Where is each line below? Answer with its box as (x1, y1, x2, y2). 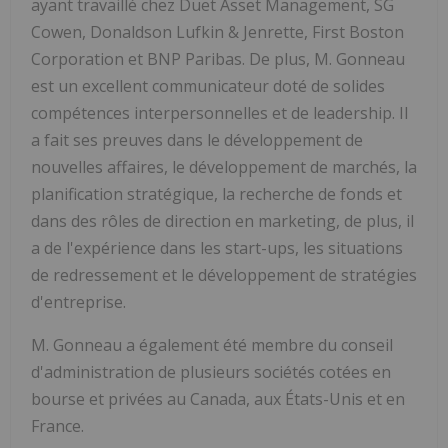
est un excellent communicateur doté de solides (31, 74, 385, 97)
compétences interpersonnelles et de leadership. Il (31, 101, 408, 124)
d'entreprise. (31, 290, 126, 313)
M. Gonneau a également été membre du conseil (31, 333, 393, 356)
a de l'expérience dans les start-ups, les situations (31, 236, 403, 259)
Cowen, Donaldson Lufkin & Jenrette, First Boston (31, 20, 404, 43)
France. (31, 414, 84, 437)
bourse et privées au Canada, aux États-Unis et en (31, 387, 405, 410)
